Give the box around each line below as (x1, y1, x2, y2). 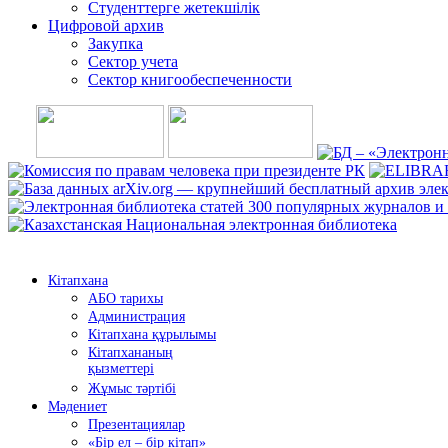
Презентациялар (88, 417, 185, 433)
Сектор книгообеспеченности (88, 71, 292, 88)
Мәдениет (48, 399, 107, 415)
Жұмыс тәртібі (88, 381, 176, 397)
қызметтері (88, 361, 154, 379)
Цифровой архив (48, 17, 164, 34)
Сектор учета (88, 53, 178, 70)
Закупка (88, 35, 143, 52)
